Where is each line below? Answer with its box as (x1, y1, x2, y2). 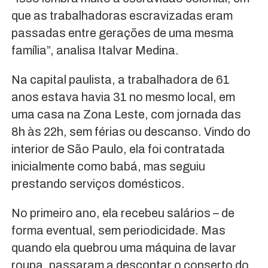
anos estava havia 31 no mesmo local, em (11, 90, 235, 104)
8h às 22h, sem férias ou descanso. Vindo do (11, 125, 251, 139)
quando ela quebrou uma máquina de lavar (11, 241, 236, 255)
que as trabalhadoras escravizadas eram (11, 9, 233, 23)
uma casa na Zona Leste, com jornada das (11, 108, 241, 121)
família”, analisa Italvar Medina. (11, 44, 179, 57)
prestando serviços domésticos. (11, 177, 185, 191)
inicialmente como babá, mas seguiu (11, 160, 205, 173)
